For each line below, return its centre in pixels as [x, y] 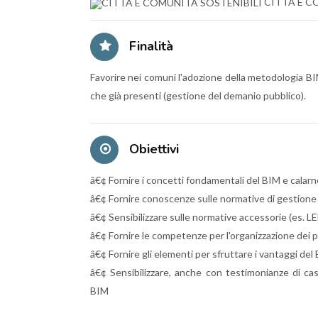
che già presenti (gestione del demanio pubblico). [198, 95]
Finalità [149, 46]
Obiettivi [152, 149]
